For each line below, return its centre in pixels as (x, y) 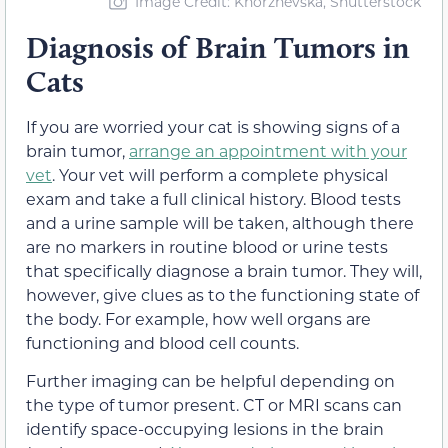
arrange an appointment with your (268, 150)
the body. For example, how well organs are (198, 318)
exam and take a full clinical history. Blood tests (213, 198)
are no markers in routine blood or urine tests (207, 246)
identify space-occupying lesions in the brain (205, 429)
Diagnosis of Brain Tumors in (218, 47)
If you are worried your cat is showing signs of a (213, 126)
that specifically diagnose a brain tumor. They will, (224, 270)
